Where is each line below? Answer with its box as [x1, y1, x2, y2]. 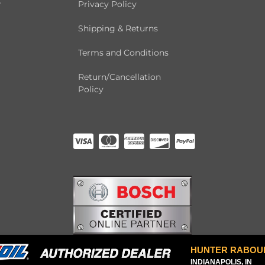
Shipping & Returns [78, 23, 158, 34]
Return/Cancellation [78, 72, 161, 83]
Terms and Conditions [78, 47, 169, 59]
